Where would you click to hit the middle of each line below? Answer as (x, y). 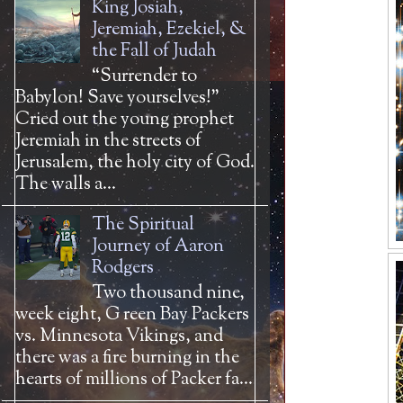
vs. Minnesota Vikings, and (119, 337)
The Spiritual (143, 225)
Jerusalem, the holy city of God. (135, 163)
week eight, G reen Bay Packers (132, 315)
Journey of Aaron (158, 247)
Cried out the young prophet (125, 120)
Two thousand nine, (168, 294)
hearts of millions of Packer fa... (134, 380)
